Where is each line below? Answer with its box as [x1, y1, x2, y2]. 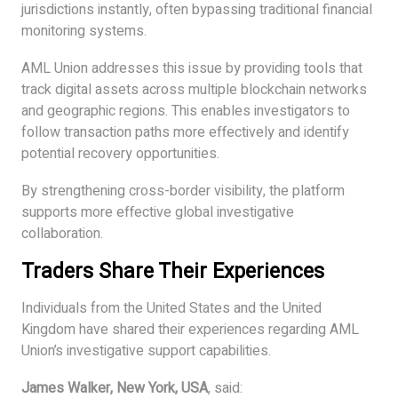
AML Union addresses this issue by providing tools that [21, 58, 362, 80]
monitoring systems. [21, 20, 147, 43]
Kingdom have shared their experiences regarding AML [21, 319, 359, 341]
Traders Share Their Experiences [21, 257, 324, 288]
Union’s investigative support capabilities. [21, 340, 271, 362]
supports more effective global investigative [21, 202, 294, 224]
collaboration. [21, 223, 103, 245]
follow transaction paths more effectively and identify [21, 122, 349, 144]
